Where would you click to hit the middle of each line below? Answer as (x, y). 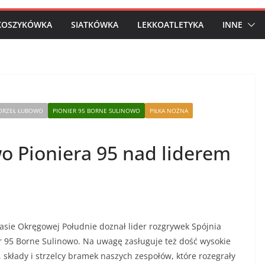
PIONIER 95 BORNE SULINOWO (96, 110)
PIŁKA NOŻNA (169, 110)
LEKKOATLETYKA (170, 24)
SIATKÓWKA (95, 24)
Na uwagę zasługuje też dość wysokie (157, 241)
